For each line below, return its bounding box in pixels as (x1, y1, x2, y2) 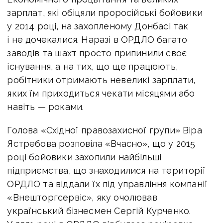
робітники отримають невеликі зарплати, (7, 75, 196, 86)
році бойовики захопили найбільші (7, 152, 162, 163)
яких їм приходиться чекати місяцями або (7, 88, 195, 99)
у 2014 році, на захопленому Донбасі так (7, 21, 189, 32)
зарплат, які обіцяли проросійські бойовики (7, 7, 203, 18)
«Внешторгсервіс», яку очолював (7, 192, 157, 203)
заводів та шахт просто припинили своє (7, 48, 187, 59)
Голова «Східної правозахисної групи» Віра (7, 125, 202, 136)
